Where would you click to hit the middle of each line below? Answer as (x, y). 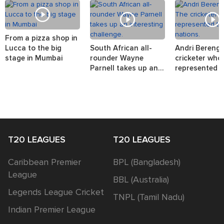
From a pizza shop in (41, 38)
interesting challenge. (127, 78)
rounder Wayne (117, 58)
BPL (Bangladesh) (147, 162)
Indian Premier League (52, 210)
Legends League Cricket (56, 192)
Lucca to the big (33, 48)
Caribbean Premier (44, 162)
